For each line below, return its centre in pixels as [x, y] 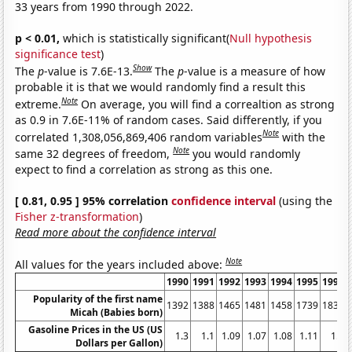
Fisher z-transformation [77, 216]
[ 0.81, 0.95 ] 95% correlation [93, 200]
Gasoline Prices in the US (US [96, 329]
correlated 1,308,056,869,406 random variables [139, 137]
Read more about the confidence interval [116, 232]
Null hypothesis [271, 38]
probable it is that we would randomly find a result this [161, 86]
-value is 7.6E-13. [89, 71]
